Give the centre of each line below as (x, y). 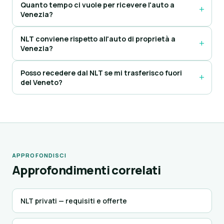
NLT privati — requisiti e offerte (74, 201)
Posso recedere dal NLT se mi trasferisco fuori (101, 73)
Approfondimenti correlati (86, 170)
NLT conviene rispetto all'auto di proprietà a (98, 39)
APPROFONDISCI (39, 155)
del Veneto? (41, 82)
